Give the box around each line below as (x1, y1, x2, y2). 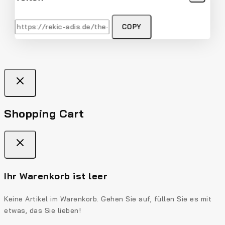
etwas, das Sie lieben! (4, 205, 81, 215)
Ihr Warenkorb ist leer (4, 170, 107, 182)
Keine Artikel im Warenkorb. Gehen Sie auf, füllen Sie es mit (4, 194, 211, 203)
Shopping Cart (4, 106, 84, 121)
